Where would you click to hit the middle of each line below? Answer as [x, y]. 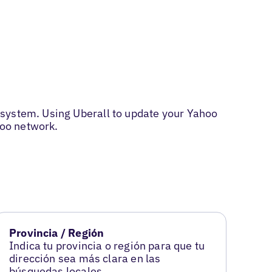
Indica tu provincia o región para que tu [107, 246]
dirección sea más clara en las [85, 259]
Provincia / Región [57, 233]
